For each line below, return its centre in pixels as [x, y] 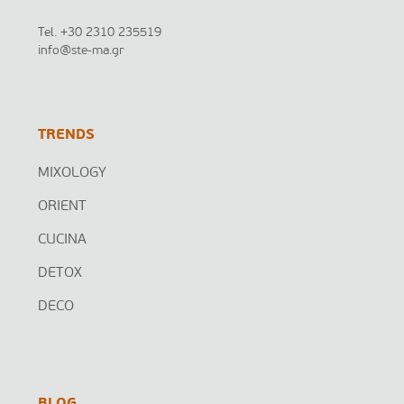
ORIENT [62, 207]
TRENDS [66, 135]
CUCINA [62, 240]
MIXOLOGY [72, 173]
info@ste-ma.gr [81, 51]
